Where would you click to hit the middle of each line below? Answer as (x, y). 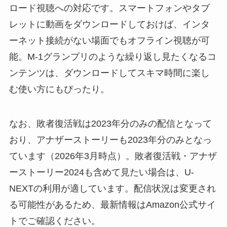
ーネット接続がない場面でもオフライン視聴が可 (109, 41)
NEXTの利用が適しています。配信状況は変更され (112, 188)
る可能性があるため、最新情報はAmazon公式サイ (112, 204)
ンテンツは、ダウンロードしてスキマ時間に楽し (109, 73)
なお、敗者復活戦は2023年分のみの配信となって (110, 123)
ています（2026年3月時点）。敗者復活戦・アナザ (113, 156)
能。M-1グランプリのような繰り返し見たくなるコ (112, 57)
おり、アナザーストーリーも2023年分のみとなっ (110, 140)
